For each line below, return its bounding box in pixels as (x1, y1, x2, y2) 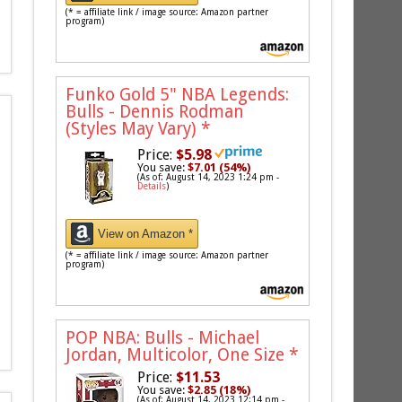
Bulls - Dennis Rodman (66, 101, 245, 123)
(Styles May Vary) (66, 118, 202, 140)
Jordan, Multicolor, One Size (66, 345, 290, 366)
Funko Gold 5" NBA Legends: (66, 84, 290, 106)
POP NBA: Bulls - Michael (66, 328, 260, 349)
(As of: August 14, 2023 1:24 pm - (137, 172, 280, 183)
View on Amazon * (98, 227, 194, 241)
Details (137, 181, 167, 192)
